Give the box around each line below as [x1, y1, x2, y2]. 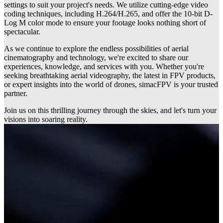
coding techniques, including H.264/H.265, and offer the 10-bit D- [4, 9, 213, 18]
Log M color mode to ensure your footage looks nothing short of [4, 18, 206, 27]
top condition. [4, 189, 47, 198]
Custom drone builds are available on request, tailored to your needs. [4, 171, 219, 180]
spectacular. [4, 27, 40, 36]
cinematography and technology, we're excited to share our [4, 53, 188, 62]
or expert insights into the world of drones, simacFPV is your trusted [4, 80, 218, 89]
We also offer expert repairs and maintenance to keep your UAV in [4, 180, 213, 189]
